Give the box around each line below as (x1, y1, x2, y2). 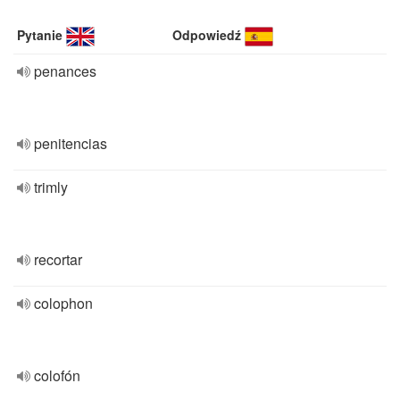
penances (34, 61, 96, 81)
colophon (34, 293, 93, 313)
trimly (34, 177, 68, 197)
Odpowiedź (172, 26, 242, 44)
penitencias (34, 133, 107, 154)
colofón (34, 365, 80, 386)
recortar (34, 249, 82, 270)
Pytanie (17, 26, 62, 44)
